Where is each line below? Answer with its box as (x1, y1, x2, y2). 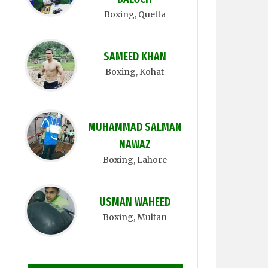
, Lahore (133, 154, 167, 165)
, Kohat (136, 66, 164, 77)
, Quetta (134, 9, 166, 20)
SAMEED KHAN (103, 50, 166, 63)
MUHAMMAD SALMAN (87, 120, 182, 134)
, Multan (133, 212, 167, 223)
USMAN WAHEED (99, 195, 170, 209)
